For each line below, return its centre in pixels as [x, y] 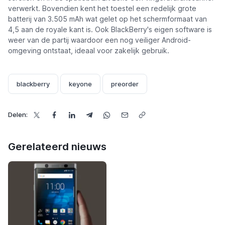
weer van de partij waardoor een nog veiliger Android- [99, 40]
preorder [125, 84]
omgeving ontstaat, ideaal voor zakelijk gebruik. [89, 51]
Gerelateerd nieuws [57, 147]
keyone [80, 84]
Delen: [18, 115]
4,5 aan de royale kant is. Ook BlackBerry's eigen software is [110, 30]
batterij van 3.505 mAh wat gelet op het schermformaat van [107, 19]
